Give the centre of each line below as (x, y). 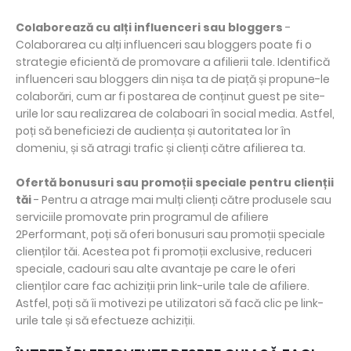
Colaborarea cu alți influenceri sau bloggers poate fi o (164, 45)
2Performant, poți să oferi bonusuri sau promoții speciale (170, 235)
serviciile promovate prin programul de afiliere (142, 217)
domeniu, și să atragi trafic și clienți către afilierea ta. (161, 148)
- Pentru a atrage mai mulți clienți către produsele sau (181, 200)
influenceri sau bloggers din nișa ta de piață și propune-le (173, 80)
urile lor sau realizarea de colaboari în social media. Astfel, (175, 114)
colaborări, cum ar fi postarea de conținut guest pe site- (170, 97)
